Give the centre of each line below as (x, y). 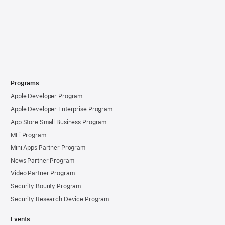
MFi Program (28, 135)
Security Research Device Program (60, 199)
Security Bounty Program (46, 187)
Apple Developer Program (47, 96)
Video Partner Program (43, 174)
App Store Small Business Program (59, 122)
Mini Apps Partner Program (48, 148)
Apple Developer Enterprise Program (62, 109)
